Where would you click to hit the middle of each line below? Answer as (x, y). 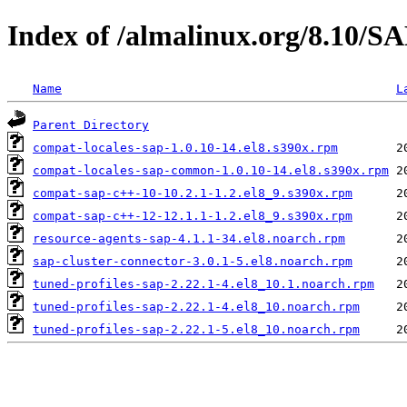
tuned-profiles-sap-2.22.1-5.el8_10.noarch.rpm (196, 329)
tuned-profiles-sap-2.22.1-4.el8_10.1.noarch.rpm (203, 283)
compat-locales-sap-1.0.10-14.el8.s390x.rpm (185, 147)
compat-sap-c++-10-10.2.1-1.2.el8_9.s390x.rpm (193, 193)
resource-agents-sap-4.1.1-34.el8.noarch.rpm (189, 238)
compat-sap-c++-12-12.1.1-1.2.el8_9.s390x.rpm (193, 215)
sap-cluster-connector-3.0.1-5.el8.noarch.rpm (193, 261)
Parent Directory (91, 124)
